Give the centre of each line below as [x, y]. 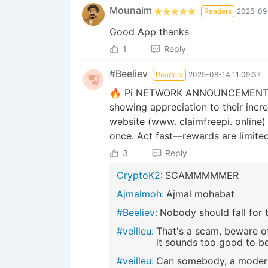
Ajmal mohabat [200, 194]
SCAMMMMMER [202, 176]
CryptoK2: [140, 176]
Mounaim [131, 10]
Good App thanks [149, 32]
